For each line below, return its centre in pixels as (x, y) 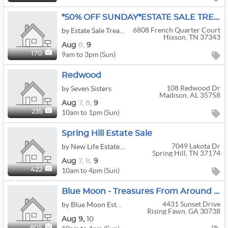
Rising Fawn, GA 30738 (183, 211)
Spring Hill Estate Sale (107, 133)
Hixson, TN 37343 (192, 37)
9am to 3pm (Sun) (89, 54)
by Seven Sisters (87, 89)
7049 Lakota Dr (196, 146)
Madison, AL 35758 (190, 95)
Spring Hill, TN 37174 (186, 153)
